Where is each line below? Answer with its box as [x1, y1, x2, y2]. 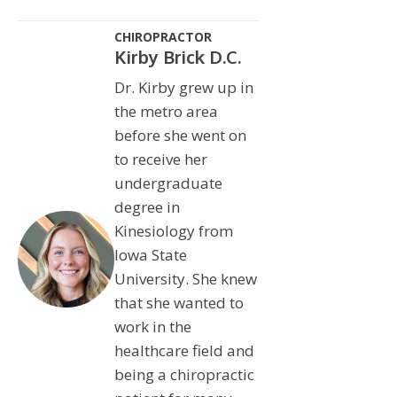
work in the [113, 315, 191, 337]
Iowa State [113, 244, 187, 265]
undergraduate [113, 172, 222, 193]
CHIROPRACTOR [113, 27, 212, 45]
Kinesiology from [113, 220, 233, 241]
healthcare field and [113, 339, 254, 361]
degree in [113, 196, 180, 217]
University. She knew [113, 268, 257, 289]
